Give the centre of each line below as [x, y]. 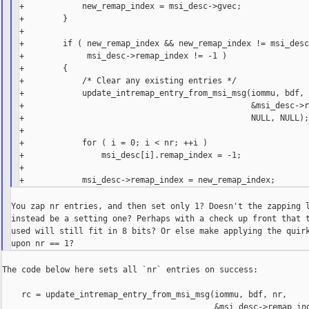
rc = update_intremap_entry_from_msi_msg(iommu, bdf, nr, [144, 295]
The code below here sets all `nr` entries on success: [130, 270]
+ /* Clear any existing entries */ [128, 81]
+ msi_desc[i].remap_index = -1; [131, 156]
